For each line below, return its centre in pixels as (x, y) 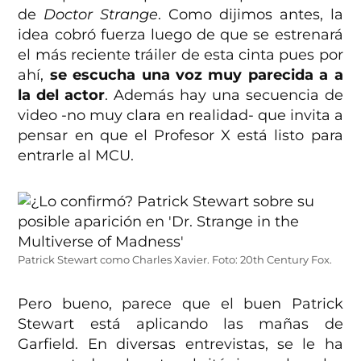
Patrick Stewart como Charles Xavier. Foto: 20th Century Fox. (175, 260)
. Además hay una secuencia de (224, 95)
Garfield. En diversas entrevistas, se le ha (180, 344)
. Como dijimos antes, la (251, 15)
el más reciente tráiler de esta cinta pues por (180, 55)
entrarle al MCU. (76, 156)
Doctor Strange (101, 15)
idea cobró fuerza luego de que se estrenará (180, 35)
